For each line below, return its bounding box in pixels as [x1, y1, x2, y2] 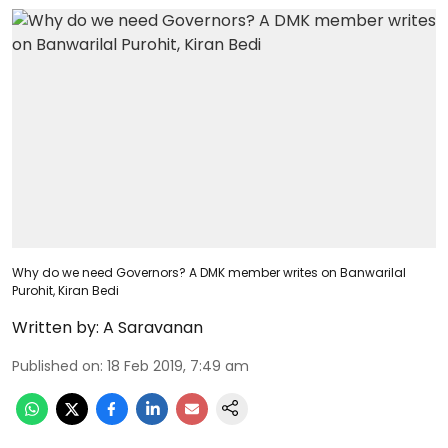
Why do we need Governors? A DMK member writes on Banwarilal [12, 263, 406, 281]
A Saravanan [103, 315, 203, 339]
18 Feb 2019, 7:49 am [107, 355, 249, 376]
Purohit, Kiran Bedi [12, 281, 119, 299]
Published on [12, 355, 100, 376]
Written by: [12, 315, 99, 339]
